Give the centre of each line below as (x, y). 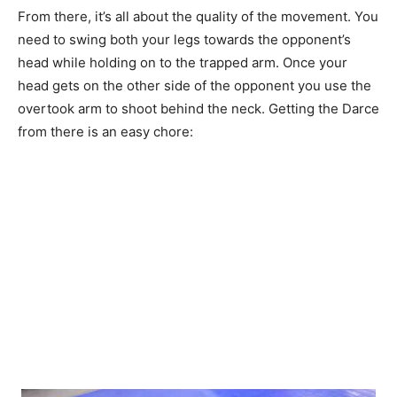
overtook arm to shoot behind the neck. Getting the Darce (198, 108)
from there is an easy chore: (105, 131)
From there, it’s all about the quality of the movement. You (198, 16)
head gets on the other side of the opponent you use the (195, 85)
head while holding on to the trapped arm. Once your (183, 62)
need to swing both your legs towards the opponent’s (184, 39)
